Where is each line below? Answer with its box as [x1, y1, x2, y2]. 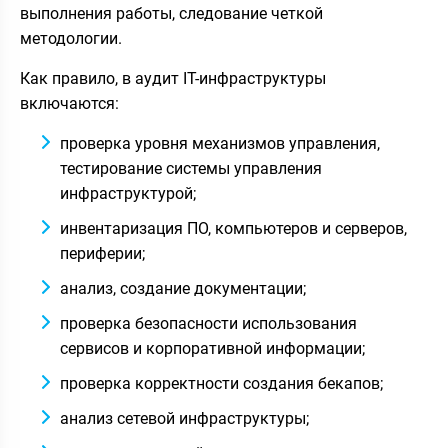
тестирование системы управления [60, 158, 322, 178]
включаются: [20, 93, 119, 113]
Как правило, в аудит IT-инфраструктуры [20, 68, 326, 88]
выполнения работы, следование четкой [20, 3, 323, 23]
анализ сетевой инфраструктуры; [60, 408, 309, 428]
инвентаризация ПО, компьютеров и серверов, [60, 218, 407, 238]
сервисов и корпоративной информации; [60, 338, 365, 358]
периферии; [60, 243, 145, 263]
